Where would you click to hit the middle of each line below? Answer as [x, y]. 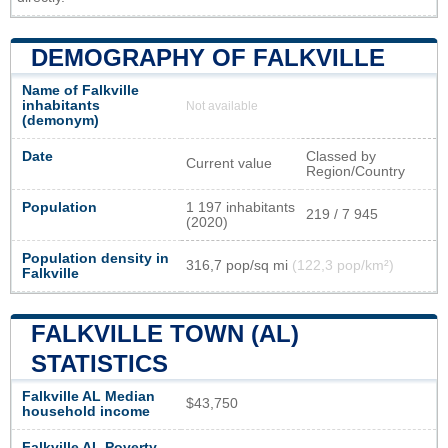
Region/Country [355, 171]
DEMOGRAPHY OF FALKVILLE [208, 57]
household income [86, 411]
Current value [229, 163]
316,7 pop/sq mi [239, 265]
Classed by [341, 156]
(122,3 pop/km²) [343, 265]
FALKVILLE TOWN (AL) [165, 333]
